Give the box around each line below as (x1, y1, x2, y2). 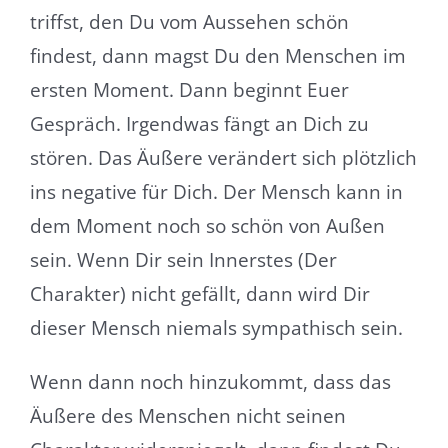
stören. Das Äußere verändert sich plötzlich (29, 145, 417, 172)
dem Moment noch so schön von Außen (29, 213, 385, 240)
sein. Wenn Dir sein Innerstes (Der (29, 247, 337, 274)
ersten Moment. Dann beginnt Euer (29, 77, 349, 104)
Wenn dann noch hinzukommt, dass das (29, 369, 391, 396)
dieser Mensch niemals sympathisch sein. (29, 315, 403, 342)
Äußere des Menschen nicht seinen (29, 403, 346, 430)
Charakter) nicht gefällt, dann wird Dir (29, 281, 370, 308)
